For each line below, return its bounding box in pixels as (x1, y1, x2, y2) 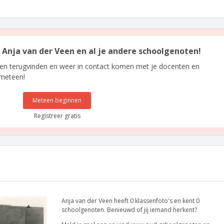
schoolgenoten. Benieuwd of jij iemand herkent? (61, 205, 197, 214)
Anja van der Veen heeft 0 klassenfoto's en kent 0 (61, 196, 199, 205)
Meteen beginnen (32, 96, 82, 104)
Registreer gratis (33, 111, 80, 120)
